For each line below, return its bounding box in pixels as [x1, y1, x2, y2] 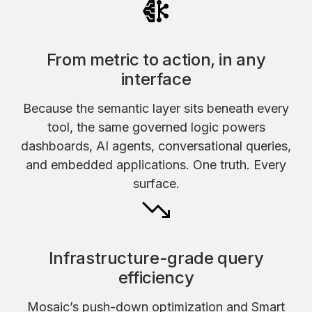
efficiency [118, 267, 194, 288]
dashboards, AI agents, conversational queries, [21, 138, 291, 153]
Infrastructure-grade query [48, 247, 264, 268]
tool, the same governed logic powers [47, 119, 265, 134]
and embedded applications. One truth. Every [26, 157, 286, 172]
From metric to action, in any [46, 49, 266, 70]
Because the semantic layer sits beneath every [23, 100, 289, 116]
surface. [132, 175, 180, 191]
